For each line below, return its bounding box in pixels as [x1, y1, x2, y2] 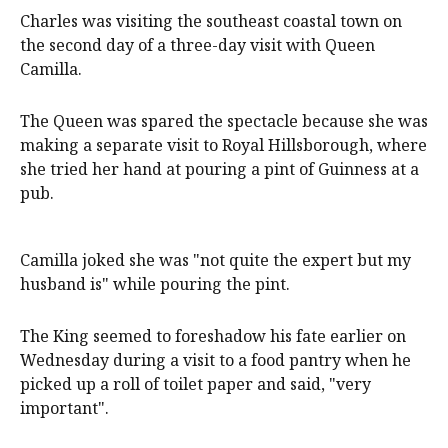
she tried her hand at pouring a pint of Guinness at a [20, 157, 419, 180]
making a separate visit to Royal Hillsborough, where [20, 133, 427, 156]
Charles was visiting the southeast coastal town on [20, 9, 402, 32]
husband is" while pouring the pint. [20, 272, 290, 295]
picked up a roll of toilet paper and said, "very [20, 372, 371, 395]
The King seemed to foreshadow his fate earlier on [20, 324, 406, 347]
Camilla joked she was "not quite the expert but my [20, 248, 411, 271]
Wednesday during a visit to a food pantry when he [20, 348, 411, 371]
